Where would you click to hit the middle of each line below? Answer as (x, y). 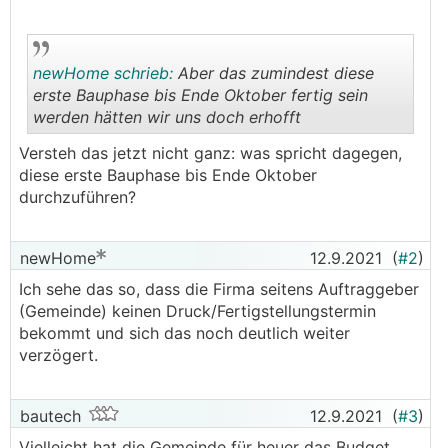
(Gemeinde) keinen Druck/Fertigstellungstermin (197, 311)
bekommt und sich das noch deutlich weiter (184, 333)
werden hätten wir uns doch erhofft (167, 117)
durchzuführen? (77, 197)
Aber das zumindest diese (273, 73)
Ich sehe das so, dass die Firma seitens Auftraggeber (219, 289)
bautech (48, 416)
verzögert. (61, 355)
